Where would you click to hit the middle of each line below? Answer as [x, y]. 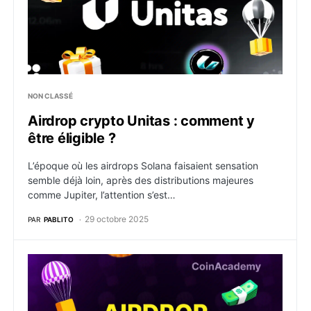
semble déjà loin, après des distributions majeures [141, 180]
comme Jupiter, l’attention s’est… [102, 195]
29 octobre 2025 [117, 219]
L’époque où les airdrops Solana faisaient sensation [143, 166]
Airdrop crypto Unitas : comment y [141, 121]
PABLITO [59, 219]
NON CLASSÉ [50, 96]
